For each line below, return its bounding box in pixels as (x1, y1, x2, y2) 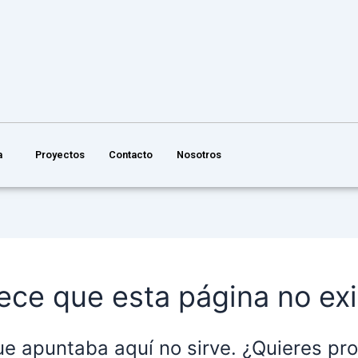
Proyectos (34, 149, 85, 161)
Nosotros (176, 149, 221, 161)
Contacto (108, 149, 153, 161)
